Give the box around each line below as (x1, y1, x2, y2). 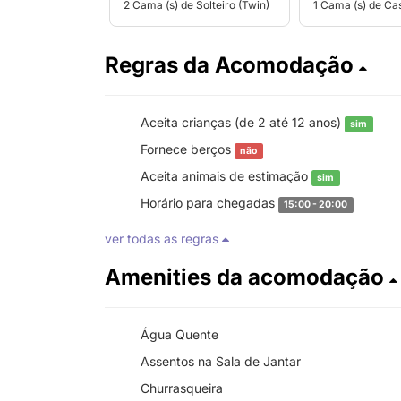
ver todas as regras (105, 231, 222, 246)
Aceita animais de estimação (141, 168, 311, 183)
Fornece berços (141, 141, 235, 157)
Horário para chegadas (141, 195, 278, 210)
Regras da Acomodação (105, 52, 359, 78)
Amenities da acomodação (105, 264, 389, 290)
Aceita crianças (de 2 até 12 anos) (141, 115, 345, 130)
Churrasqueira (141, 380, 223, 396)
